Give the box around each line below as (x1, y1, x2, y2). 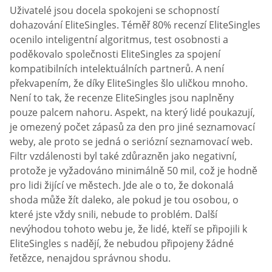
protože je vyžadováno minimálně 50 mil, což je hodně (10, 164, 257, 178)
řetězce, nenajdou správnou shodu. (10, 251, 171, 265)
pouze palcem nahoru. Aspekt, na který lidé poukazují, (10, 106, 255, 120)
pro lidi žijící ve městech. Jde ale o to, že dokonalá (10, 178, 234, 192)
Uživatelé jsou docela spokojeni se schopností (10, 4, 219, 18)
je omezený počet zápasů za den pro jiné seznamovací (10, 120, 255, 134)
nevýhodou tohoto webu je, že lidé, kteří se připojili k (10, 222, 247, 236)
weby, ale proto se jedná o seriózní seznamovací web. (10, 135, 253, 149)
